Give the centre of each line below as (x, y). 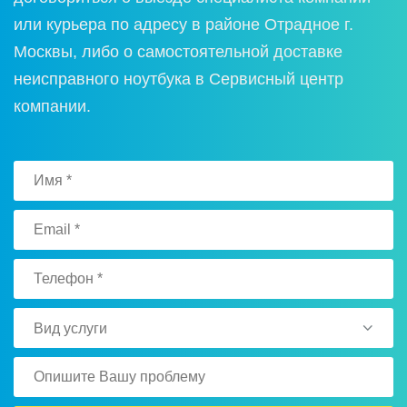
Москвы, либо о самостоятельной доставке (178, 52)
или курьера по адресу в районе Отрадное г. (184, 25)
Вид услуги (70, 329)
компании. (52, 107)
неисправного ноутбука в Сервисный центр (179, 79)
